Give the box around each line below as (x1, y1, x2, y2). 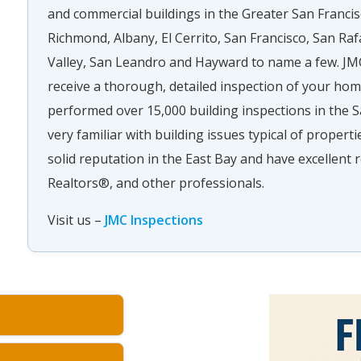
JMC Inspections (104, 211, 203, 229)
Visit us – (47, 211, 105, 229)
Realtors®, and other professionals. (47, 174, 264, 192)
